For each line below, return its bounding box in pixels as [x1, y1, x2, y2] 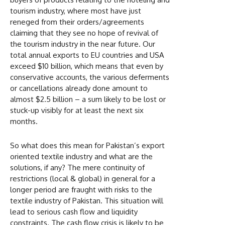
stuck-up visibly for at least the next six [10, 105, 144, 115]
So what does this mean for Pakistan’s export [10, 140, 165, 150]
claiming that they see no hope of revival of [10, 28, 158, 38]
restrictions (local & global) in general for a [10, 173, 155, 183]
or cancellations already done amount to [10, 83, 148, 93]
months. [10, 116, 38, 126]
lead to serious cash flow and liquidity [10, 206, 138, 216]
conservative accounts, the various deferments [10, 72, 169, 82]
